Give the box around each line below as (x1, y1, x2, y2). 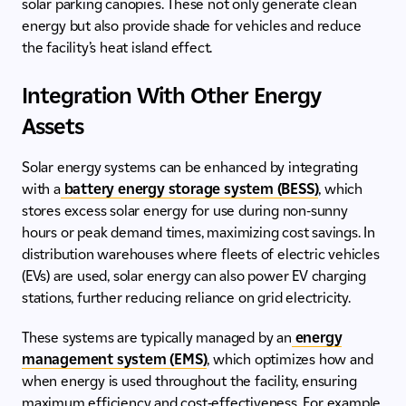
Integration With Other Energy (22, 82, 321, 110)
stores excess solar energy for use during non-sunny (22, 202, 348, 220)
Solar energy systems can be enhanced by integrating (22, 159, 358, 177)
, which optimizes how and (207, 351, 373, 369)
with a (22, 180, 61, 198)
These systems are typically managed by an (22, 329, 292, 347)
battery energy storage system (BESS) (60, 180, 319, 198)
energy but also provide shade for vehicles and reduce (22, 17, 362, 35)
